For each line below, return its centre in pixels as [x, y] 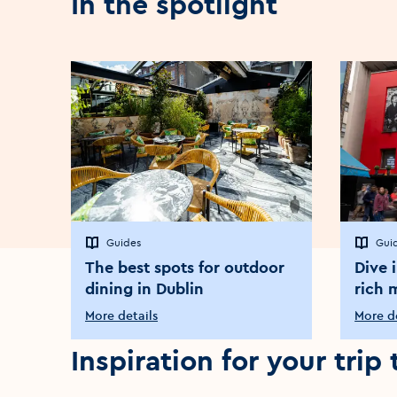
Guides [124, 243]
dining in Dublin [144, 289]
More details [121, 316]
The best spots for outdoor [185, 268]
